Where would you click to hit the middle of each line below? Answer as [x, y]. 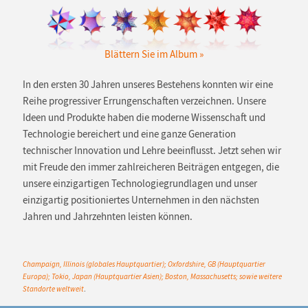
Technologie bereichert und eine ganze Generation [129, 134]
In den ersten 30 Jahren [71, 85]
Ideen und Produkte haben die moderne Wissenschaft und [144, 118]
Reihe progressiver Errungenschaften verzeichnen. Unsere [144, 101]
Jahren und [47, 217]
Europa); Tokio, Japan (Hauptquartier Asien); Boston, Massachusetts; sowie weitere [152, 277]
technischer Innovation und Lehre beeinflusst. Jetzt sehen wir [152, 151]
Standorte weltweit [53, 289]
